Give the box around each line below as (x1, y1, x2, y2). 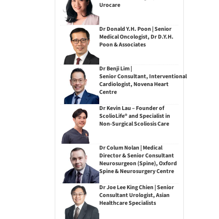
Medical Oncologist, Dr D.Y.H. (99, 33, 174, 42)
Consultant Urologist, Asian (99, 191, 170, 199)
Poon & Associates (99, 41, 146, 49)
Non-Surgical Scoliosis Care (99, 119, 169, 128)
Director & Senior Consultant (99, 151, 174, 160)
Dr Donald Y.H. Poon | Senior (99, 25, 172, 34)
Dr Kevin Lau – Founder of (99, 104, 164, 112)
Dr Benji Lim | (99, 65, 132, 73)
